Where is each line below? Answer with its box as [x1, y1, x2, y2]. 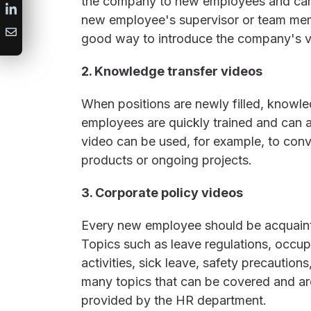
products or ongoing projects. [81, 153, 252, 167]
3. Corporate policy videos [81, 185, 243, 200]
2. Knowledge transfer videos [81, 64, 262, 78]
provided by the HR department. [81, 293, 267, 308]
